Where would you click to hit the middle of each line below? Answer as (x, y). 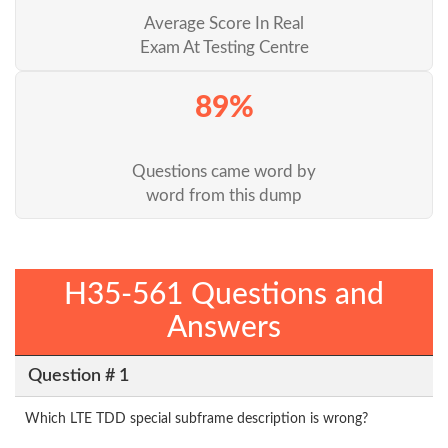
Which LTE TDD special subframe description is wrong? (196, 419)
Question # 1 (78, 375)
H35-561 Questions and (224, 295)
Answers (224, 328)
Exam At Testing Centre (224, 48)
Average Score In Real (224, 24)
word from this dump (224, 196)
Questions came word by (224, 172)
